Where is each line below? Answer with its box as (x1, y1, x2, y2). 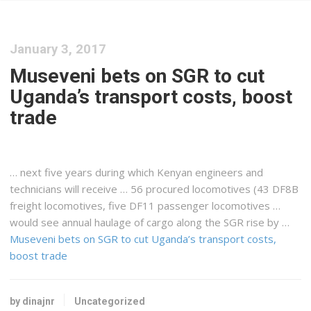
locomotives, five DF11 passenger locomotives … (42, 199, 281, 213)
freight (10, 199, 42, 213)
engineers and (192, 165, 264, 180)
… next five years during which (10, 165, 158, 180)
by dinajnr (10, 295, 56, 307)
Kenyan (157, 165, 193, 180)
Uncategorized (74, 295, 146, 307)
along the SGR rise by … (174, 215, 290, 230)
